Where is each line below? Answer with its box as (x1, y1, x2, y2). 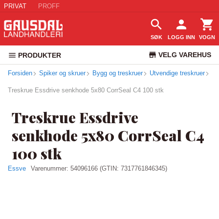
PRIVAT (4, 2, 26, 10)
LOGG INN (168, 34, 195, 40)
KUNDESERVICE (157, 69, 211, 77)
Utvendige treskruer (150, 69, 205, 77)
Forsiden (8, 69, 32, 77)
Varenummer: (31, 165, 70, 172)
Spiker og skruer (39, 69, 86, 77)
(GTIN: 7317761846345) (100, 165, 167, 172)
